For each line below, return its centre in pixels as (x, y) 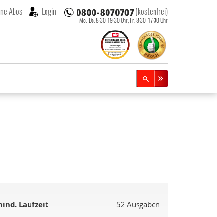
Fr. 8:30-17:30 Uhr (148, 20)
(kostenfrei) (151, 11)
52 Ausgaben (138, 205)
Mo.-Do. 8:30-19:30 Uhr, (104, 20)
